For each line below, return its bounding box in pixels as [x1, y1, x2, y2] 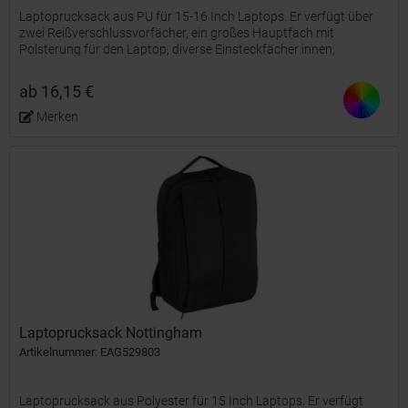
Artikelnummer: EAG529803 [19, 344, 161, 359]
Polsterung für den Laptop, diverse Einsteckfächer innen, [19, 42, 336, 57]
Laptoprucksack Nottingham [19, 323, 203, 342]
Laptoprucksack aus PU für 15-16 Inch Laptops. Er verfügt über [19, 9, 374, 25]
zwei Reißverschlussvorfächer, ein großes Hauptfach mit [19, 25, 335, 41]
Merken [36, 109, 78, 125]
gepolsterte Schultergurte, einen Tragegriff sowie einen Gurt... [19, 58, 362, 74]
